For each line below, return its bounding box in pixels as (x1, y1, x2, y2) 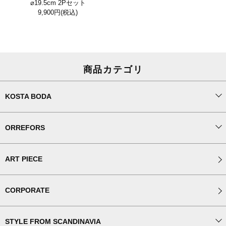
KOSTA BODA (5, 92, 51, 101)
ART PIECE (5, 155, 42, 163)
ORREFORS (5, 124, 45, 132)
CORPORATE (5, 186, 49, 195)
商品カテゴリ (83, 65, 143, 75)
